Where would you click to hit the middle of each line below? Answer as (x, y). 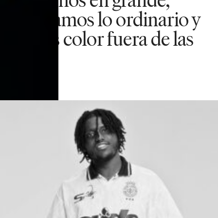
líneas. (32, 57)
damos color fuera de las (101, 38)
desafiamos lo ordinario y (104, 18)
